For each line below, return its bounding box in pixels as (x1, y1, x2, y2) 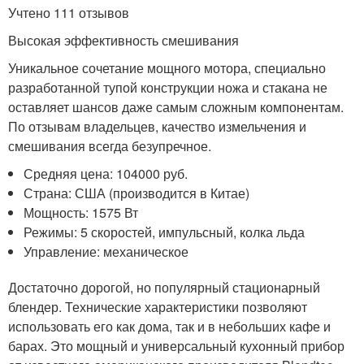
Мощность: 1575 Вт (24, 203, 139, 222)
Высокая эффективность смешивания (8, 31, 239, 50)
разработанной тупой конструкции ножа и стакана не (8, 78, 327, 97)
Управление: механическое (24, 242, 189, 261)
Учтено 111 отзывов (8, 3, 129, 22)
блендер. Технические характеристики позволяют (8, 297, 307, 316)
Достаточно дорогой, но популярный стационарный (8, 278, 320, 297)
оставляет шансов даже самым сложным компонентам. (8, 97, 344, 116)
